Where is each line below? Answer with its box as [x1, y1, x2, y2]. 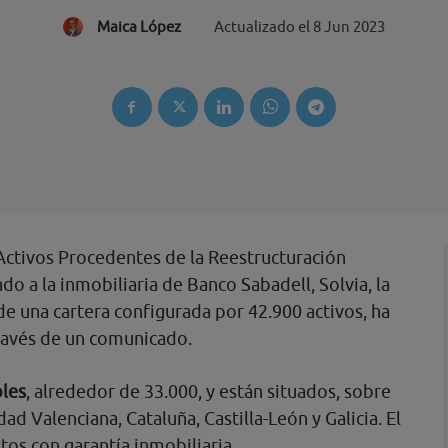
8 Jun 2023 [312, 18, 385, 36]
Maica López [96, 18, 181, 35]
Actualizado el [213, 18, 310, 36]
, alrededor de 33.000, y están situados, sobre [26, 381, 392, 402]
